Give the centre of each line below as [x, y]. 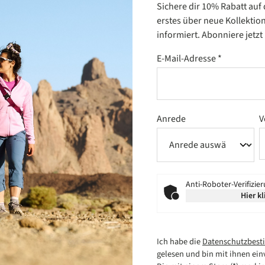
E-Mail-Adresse [187, 58]
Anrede [171, 119]
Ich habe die [180, 241]
